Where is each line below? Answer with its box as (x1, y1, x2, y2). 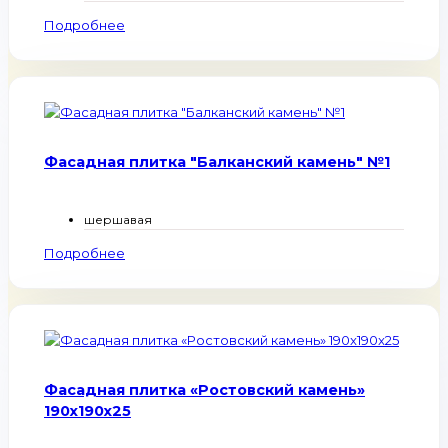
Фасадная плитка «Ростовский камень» (44, 381, 365, 400)
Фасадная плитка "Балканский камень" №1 (44, 153, 390, 172)
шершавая (84, 212, 152, 228)
